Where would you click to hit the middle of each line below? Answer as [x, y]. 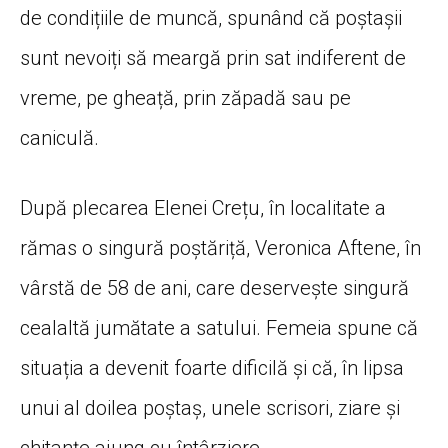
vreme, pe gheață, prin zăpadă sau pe [185, 97]
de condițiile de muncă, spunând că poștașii [211, 17]
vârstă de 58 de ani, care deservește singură [214, 287]
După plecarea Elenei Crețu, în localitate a [203, 207]
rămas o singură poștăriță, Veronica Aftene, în [220, 247]
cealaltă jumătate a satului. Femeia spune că [219, 327]
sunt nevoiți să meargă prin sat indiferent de [213, 57]
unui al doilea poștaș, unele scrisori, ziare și [210, 407]
